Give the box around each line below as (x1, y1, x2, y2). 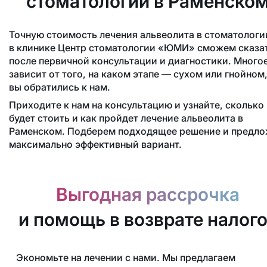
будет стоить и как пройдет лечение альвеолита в (8, 112, 243, 125)
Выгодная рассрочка (56, 184, 240, 206)
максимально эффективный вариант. (8, 138, 182, 151)
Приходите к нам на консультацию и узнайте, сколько (8, 99, 264, 111)
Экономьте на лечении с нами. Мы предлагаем (15, 252, 235, 264)
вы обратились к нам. (8, 81, 110, 94)
